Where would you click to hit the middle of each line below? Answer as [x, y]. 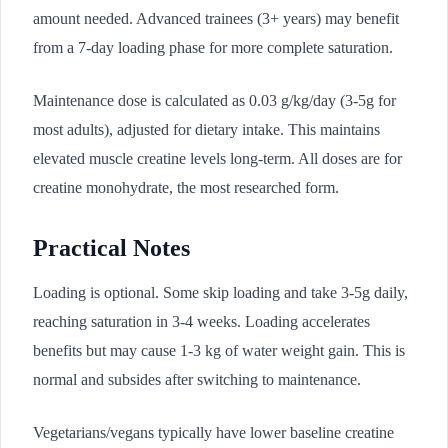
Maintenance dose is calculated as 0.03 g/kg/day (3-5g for [214, 100]
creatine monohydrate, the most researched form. [186, 187]
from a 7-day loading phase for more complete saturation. [213, 47]
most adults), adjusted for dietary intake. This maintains [206, 129]
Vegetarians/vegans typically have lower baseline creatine [213, 432]
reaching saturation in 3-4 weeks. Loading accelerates [201, 321]
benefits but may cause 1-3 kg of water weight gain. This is [219, 350]
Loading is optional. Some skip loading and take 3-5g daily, [220, 292]
